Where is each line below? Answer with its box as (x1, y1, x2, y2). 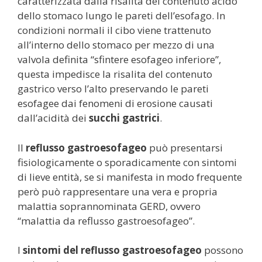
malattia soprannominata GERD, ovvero (18, 199, 201, 213)
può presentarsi (147, 140, 223, 154)
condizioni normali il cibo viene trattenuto (18, 23, 211, 37)
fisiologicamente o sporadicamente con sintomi (18, 155, 237, 169)
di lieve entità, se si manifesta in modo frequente (18, 170, 242, 184)
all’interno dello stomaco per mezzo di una (18, 38, 215, 51)
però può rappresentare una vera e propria (18, 184, 218, 198)
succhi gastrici (89, 111, 160, 125)
